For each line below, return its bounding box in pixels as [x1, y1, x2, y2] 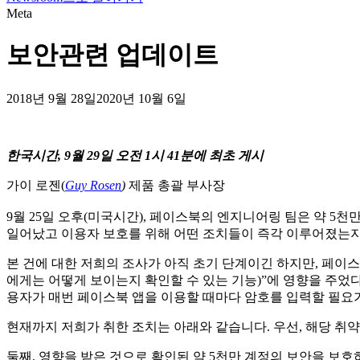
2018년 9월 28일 [6, 91, 96, 105]
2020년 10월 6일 [96, 91, 186, 105]
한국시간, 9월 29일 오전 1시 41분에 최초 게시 [6, 148, 264, 162]
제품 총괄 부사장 [125, 178, 225, 192]
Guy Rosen [65, 178, 121, 192]
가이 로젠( [6, 178, 65, 192]
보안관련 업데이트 [6, 40, 219, 70]
